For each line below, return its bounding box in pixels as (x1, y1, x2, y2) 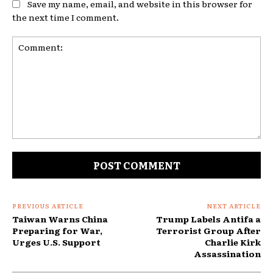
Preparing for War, (12, 224, 102, 237)
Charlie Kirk (204, 236, 261, 249)
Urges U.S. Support (12, 236, 101, 249)
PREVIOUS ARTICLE (12, 201, 83, 211)
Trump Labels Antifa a (155, 213, 261, 225)
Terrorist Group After (155, 224, 261, 237)
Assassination (193, 247, 261, 260)
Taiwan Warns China (12, 213, 108, 225)
